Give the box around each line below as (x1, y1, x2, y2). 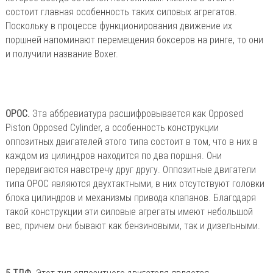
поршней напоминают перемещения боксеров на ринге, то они (5, 34, 263, 46)
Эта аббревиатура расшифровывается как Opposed (29, 107, 243, 119)
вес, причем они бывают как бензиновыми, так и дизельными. (5, 219, 260, 232)
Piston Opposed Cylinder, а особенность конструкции (5, 121, 219, 133)
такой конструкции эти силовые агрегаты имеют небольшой (5, 205, 253, 218)
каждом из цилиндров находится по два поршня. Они (5, 149, 222, 161)
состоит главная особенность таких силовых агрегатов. (5, 5, 237, 18)
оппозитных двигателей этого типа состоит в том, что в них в (5, 135, 258, 147)
